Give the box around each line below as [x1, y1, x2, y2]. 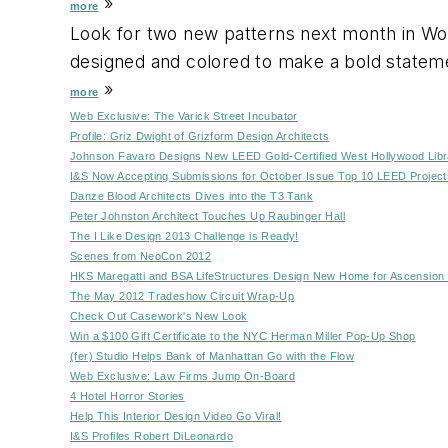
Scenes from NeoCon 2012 [70, 249, 212, 262]
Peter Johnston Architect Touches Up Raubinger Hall [70, 209, 345, 222]
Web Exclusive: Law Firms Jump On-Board [70, 369, 296, 382]
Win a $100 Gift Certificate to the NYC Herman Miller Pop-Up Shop [70, 329, 416, 342]
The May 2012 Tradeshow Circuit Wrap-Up [70, 289, 295, 302]
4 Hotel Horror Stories [70, 389, 185, 402]
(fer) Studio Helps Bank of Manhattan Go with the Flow [70, 349, 355, 362]
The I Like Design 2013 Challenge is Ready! [70, 229, 299, 242]
